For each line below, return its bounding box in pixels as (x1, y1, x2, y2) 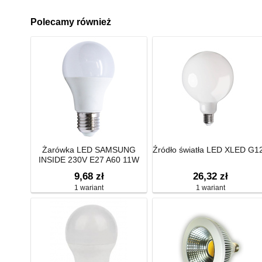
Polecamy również (30, 17, 111, 27)
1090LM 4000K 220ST (47, 165, 131, 174)
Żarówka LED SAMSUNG (42, 145, 136, 154)
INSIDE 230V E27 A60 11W (39, 155, 139, 164)
